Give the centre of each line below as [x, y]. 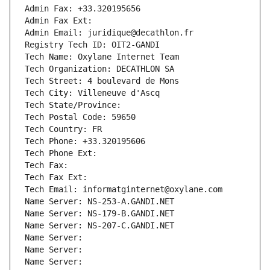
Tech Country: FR [63, 129]
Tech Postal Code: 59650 [80, 117]
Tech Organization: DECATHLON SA [99, 69]
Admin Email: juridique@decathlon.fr [109, 33]
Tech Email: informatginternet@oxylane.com [124, 190]
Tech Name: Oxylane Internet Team [102, 57]
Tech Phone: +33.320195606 [85, 141]
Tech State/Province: [75, 105]
